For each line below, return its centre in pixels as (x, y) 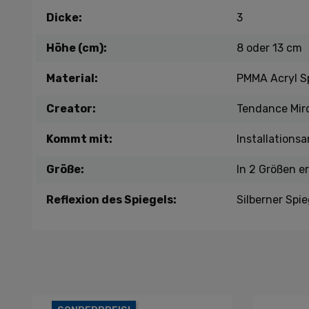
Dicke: (64, 18)
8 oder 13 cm (269, 48)
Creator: (71, 109)
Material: (72, 78)
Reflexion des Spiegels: (111, 200)
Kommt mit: (79, 139)
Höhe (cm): (77, 48)
